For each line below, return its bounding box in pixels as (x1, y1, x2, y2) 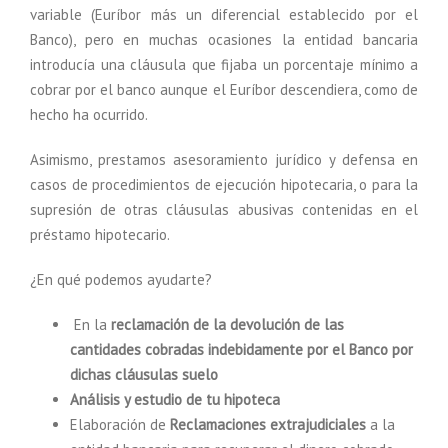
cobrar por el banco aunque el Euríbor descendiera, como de (30, 80, 418, 99)
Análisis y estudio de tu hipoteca (70, 390, 280, 409)
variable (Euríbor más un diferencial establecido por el (30, 5, 418, 24)
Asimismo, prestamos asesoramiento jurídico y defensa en (30, 150, 418, 169)
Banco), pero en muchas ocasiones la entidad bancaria (30, 30, 418, 49)
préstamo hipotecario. (30, 225, 170, 244)
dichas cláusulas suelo (70, 365, 218, 384)
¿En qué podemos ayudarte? (30, 270, 212, 289)
